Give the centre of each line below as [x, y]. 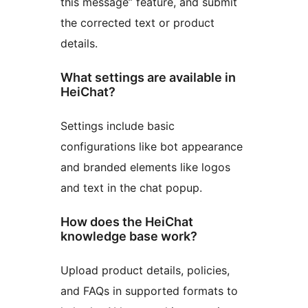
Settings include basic [118, 125]
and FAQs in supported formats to [149, 290]
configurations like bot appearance [152, 146]
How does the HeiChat [127, 221]
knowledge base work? [129, 236]
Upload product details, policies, [145, 270]
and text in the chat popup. [131, 187]
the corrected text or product [137, 22]
